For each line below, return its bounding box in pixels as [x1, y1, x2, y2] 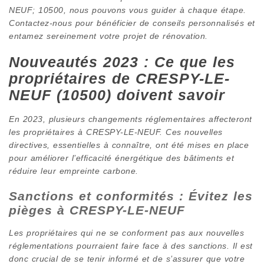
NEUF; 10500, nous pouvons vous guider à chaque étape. [9, 5, 246, 15]
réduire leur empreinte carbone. [9, 166, 138, 176]
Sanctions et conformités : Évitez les [9, 189, 253, 203]
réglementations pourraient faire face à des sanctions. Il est [9, 240, 253, 250]
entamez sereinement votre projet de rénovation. [9, 31, 208, 41]
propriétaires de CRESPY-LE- [9, 70, 230, 87]
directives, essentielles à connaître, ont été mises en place [9, 140, 249, 150]
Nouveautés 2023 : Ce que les [9, 54, 235, 70]
